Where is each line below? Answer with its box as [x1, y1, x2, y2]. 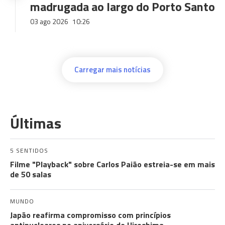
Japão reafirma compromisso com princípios [10, 209, 171, 221]
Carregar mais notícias [74, 64, 151, 75]
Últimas [10, 111, 61, 135]
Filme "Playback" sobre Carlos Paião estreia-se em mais [10, 158, 215, 170]
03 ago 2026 [30, 16, 70, 27]
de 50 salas [10, 168, 51, 180]
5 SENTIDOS [10, 146, 48, 155]
